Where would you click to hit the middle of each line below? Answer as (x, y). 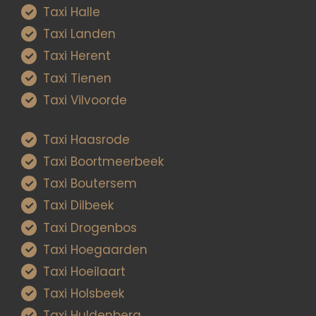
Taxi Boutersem (90, 184)
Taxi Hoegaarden (96, 249)
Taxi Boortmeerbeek (104, 162)
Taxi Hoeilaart (85, 271)
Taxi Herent (77, 56)
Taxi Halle (72, 12)
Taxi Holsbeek (84, 293)
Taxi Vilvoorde (85, 100)
